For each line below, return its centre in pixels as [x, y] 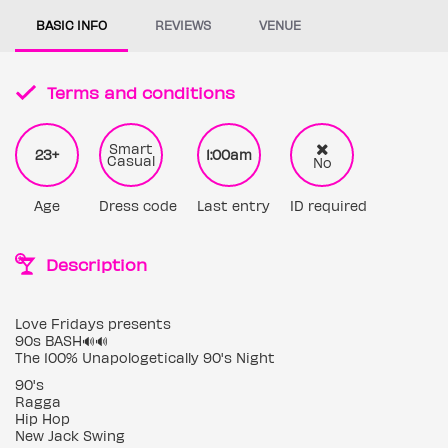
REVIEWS [183, 24]
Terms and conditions [138, 92]
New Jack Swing [70, 435]
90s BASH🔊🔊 [61, 340]
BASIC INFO [71, 24]
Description [94, 264]
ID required [328, 205]
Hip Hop [42, 418]
